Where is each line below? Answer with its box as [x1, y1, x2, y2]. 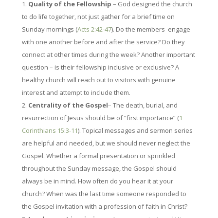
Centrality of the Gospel [28, 101, 108, 109]
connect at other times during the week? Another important [21, 50, 195, 59]
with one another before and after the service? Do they [21, 37, 185, 46]
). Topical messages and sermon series [77, 126, 193, 135]
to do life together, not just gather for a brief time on [21, 12, 175, 21]
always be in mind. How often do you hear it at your [21, 177, 173, 185]
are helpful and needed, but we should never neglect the [21, 139, 190, 147]
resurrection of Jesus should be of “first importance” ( [21, 113, 179, 122]
